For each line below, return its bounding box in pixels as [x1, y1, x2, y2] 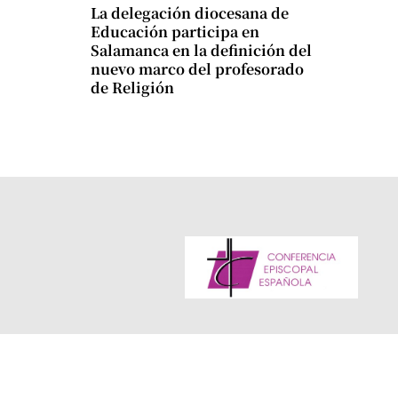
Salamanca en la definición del [91, 39, 312, 60]
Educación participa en [91, 20, 259, 42]
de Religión [91, 76, 174, 98]
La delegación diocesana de [91, 2, 289, 23]
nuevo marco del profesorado [91, 58, 304, 79]
